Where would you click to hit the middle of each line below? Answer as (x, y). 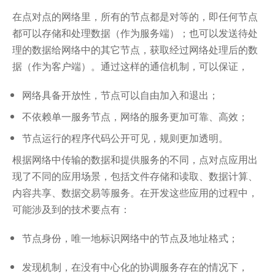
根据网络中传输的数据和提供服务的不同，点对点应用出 (135, 160)
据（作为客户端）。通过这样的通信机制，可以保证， (130, 66)
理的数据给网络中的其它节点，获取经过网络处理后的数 (135, 50)
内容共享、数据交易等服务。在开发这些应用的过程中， (135, 193)
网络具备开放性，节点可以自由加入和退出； (120, 95)
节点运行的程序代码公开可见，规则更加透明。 (125, 138)
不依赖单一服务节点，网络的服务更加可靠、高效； (135, 117)
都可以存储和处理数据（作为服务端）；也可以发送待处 (135, 33)
